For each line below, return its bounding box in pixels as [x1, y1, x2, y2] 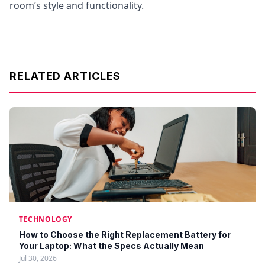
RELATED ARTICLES [9, 70, 121, 83]
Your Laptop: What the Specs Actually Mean [19, 241, 204, 251]
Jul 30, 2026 [19, 253, 57, 264]
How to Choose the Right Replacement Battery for [19, 230, 231, 240]
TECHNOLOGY [19, 214, 72, 225]
